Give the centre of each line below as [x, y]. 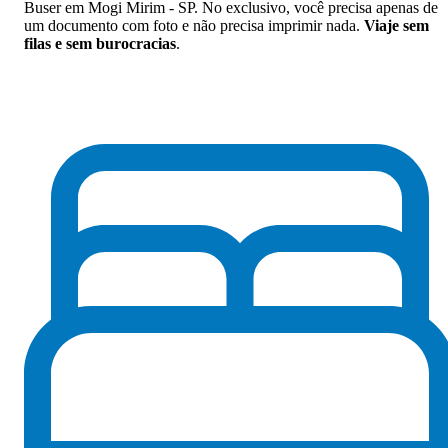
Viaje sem [396, 26]
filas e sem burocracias [100, 44]
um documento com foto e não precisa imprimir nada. [194, 26]
